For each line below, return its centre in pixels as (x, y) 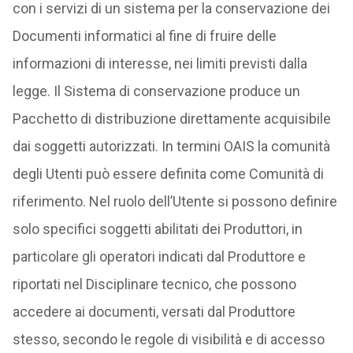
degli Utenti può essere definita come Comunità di (168, 174)
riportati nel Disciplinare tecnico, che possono (154, 284)
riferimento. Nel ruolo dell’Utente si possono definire (175, 201)
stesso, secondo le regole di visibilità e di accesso (168, 339)
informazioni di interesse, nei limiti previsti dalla (160, 63)
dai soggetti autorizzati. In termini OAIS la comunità (171, 146)
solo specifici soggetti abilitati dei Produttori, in (157, 229)
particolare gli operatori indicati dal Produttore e (159, 256)
